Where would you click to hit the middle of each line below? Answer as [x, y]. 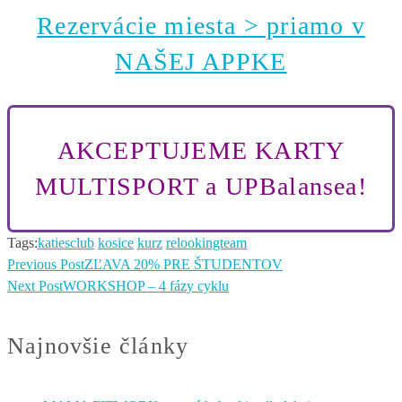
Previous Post [46, 265]
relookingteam [206, 243]
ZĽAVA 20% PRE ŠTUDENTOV [184, 265]
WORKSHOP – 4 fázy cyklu [146, 286]
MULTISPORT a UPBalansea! [201, 187]
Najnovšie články [98, 346]
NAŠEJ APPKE [201, 62]
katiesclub [66, 243]
